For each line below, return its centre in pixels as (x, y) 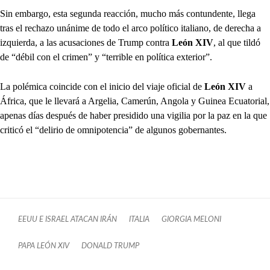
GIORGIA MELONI (191, 220)
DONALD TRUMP (110, 246)
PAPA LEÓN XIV (44, 246)
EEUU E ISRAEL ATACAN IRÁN (67, 220)
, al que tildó (237, 43)
